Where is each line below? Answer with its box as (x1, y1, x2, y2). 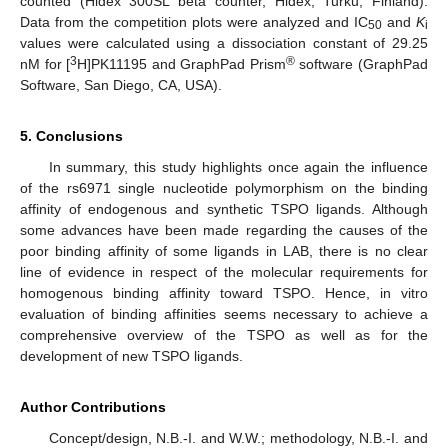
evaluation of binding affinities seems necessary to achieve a (20, 305, 428, 322)
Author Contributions (20, 398, 166, 415)
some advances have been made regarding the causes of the (20, 221, 428, 238)
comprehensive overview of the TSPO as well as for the (20, 326, 428, 343)
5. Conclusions (20, 127, 123, 144)
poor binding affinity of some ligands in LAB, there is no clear (20, 242, 428, 259)
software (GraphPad (294, 55, 429, 72)
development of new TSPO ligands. (20, 347, 243, 364)
